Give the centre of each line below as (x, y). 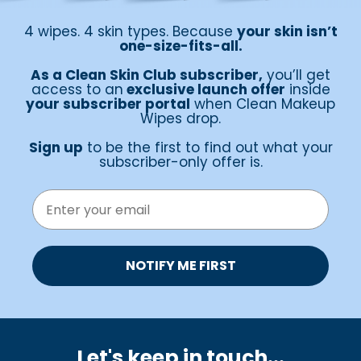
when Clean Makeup (263, 104)
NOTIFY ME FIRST (180, 266)
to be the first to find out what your (207, 148)
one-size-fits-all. (180, 46)
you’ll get (297, 75)
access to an (77, 90)
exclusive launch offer (204, 90)
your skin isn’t (287, 32)
